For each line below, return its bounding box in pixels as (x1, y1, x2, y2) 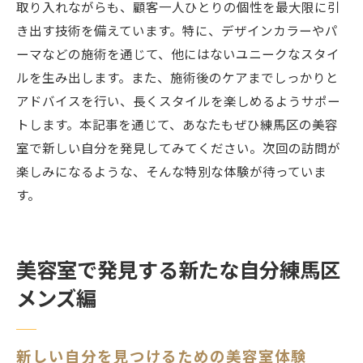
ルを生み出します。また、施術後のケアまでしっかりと (16, 70, 339, 86)
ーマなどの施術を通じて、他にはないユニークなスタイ (16, 47, 340, 62)
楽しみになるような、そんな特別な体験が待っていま (16, 164, 327, 180)
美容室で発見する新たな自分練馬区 (16, 258, 340, 283)
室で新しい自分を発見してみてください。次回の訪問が (16, 141, 340, 156)
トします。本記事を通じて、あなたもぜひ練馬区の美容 (16, 117, 338, 133)
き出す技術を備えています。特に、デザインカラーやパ (16, 23, 338, 39)
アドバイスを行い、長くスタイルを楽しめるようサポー (16, 94, 340, 109)
